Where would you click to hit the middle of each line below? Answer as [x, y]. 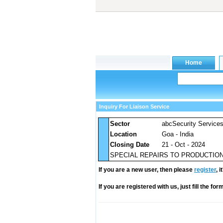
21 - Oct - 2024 [183, 145]
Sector [120, 124]
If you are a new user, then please [146, 170]
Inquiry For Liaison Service [134, 107]
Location [123, 134]
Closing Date [130, 145]
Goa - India [178, 134]
